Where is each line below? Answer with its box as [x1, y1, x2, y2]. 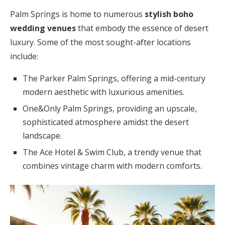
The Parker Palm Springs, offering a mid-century [23, 73, 205, 84]
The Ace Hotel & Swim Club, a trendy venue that [23, 147, 201, 158]
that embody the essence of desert [76, 23, 208, 34]
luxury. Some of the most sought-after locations [10, 37, 191, 48]
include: [10, 51, 38, 62]
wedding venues [10, 23, 76, 34]
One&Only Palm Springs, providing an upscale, [23, 103, 197, 115]
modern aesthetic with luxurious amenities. [23, 86, 184, 98]
